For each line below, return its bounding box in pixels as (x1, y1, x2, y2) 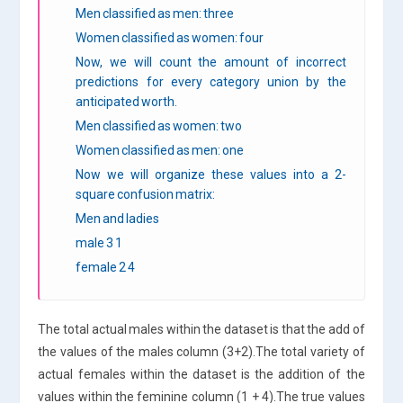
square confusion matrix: (76, 186, 216, 201)
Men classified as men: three (76, 5, 235, 21)
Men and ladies (76, 210, 160, 226)
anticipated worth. (76, 94, 178, 109)
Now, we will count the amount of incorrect (76, 54, 346, 69)
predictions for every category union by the (76, 74, 346, 89)
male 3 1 (76, 235, 123, 250)
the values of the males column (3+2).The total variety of (38, 344, 365, 359)
